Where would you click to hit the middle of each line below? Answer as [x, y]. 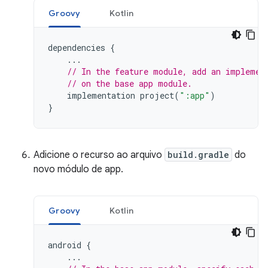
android [65, 245]
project [157, 95]
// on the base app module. [130, 83]
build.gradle [198, 155]
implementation [101, 95]
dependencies [77, 48]
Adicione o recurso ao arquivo [99, 155]
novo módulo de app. [78, 169]
